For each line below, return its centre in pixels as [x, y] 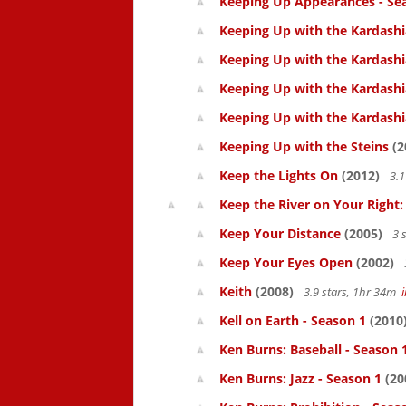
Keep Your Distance [280, 233]
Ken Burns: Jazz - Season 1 [300, 378]
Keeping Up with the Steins [304, 146]
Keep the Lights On [279, 175]
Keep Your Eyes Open [286, 262]
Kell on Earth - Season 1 [293, 320]
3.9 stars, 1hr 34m [351, 292]
